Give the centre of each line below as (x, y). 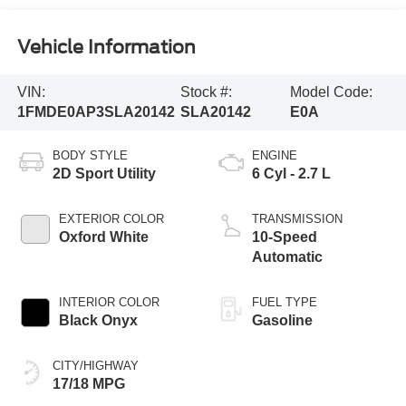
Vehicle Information (106, 47)
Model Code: (331, 92)
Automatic (287, 256)
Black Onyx (98, 320)
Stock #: (207, 92)
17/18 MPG (88, 383)
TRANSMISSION (297, 218)
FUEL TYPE (285, 302)
